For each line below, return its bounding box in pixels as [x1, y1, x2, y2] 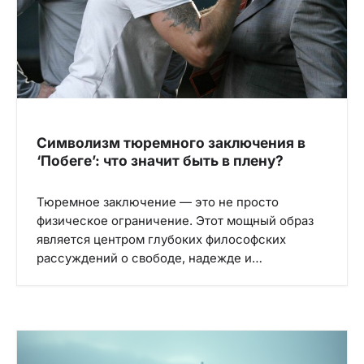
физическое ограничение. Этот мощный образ [37, 213, 314, 228]
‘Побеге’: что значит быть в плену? [37, 151, 284, 169]
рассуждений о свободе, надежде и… [37, 250, 262, 266]
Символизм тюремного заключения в [37, 133, 305, 151]
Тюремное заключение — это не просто [37, 194, 279, 210]
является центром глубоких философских [37, 232, 286, 247]
